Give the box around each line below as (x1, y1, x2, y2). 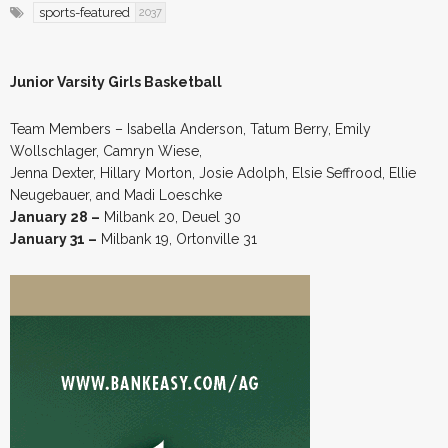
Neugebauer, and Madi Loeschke (10, 186, 222, 203)
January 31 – (10, 230, 97, 247)
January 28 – (10, 208, 100, 225)
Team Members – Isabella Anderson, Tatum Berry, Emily (10, 120, 371, 137)
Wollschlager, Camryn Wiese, (10, 142, 202, 159)
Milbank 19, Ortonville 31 (97, 230, 257, 247)
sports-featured (39, 4, 130, 20)
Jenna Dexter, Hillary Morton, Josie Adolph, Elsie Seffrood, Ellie (10, 164, 416, 181)
